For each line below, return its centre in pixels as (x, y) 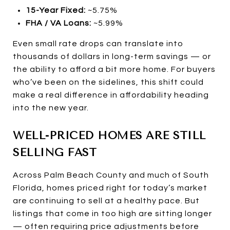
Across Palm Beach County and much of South (111, 175)
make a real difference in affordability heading (111, 95)
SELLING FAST (55, 152)
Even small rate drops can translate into (98, 43)
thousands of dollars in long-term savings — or (112, 56)
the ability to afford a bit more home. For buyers (114, 69)
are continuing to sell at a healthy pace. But (106, 200)
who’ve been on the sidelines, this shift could (108, 82)
